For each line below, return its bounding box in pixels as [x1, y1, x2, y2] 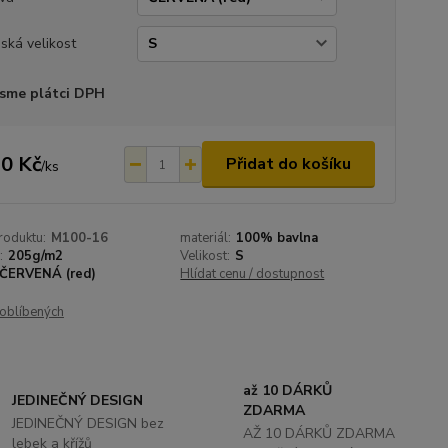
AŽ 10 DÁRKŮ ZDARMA [242, 424, 395, 443]
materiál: [180, 229, 232, 247]
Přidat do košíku [225, 153, 351, 175]
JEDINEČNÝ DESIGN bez [12, 414, 165, 433]
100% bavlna [236, 229, 319, 247]
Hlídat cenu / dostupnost [180, 265, 325, 283]
